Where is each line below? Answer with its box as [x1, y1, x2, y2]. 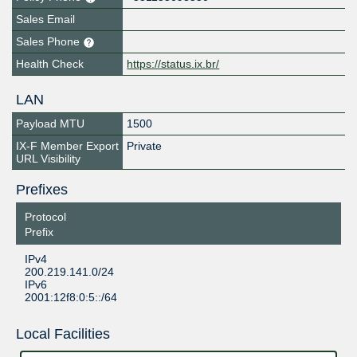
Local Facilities [15, 326, 110, 343]
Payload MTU [16, 117, 84, 131]
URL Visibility [16, 152, 80, 166]
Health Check [16, 57, 84, 71]
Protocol [24, 210, 66, 224]
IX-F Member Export [16, 139, 119, 153]
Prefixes [15, 182, 68, 198]
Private [127, 139, 163, 153]
